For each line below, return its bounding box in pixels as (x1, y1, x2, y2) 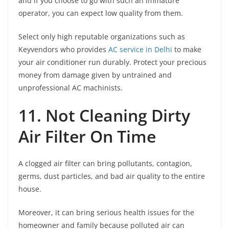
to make (172, 44, 201, 54)
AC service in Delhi (108, 44, 172, 54)
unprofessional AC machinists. (18, 82, 123, 93)
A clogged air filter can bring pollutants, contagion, (18, 158, 192, 168)
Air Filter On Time (18, 125, 160, 147)
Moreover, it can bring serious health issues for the (18, 207, 194, 217)
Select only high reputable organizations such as (18, 31, 185, 41)
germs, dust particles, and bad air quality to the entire (18, 171, 205, 181)
